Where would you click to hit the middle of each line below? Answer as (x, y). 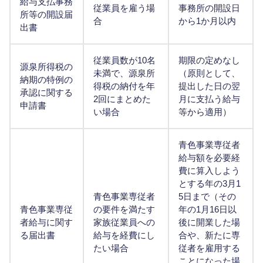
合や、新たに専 (209, 235)
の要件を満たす (124, 210)
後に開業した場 (209, 222)
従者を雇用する (209, 248)
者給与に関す (46, 222)
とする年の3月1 (210, 184)
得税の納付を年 (124, 86)
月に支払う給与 (209, 99)
